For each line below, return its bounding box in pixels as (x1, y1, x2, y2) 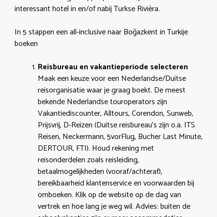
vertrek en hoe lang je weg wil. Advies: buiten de (38, 200, 190, 214)
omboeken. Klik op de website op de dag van (38, 188, 181, 202)
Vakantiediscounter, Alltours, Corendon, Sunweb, (38, 107, 193, 121)
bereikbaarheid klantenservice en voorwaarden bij (38, 177, 194, 190)
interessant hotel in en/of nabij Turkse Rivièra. (15, 2, 160, 16)
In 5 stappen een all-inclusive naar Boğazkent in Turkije (15, 26, 188, 39)
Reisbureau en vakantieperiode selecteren (38, 61, 188, 74)
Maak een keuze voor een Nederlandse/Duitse (38, 72, 186, 86)
